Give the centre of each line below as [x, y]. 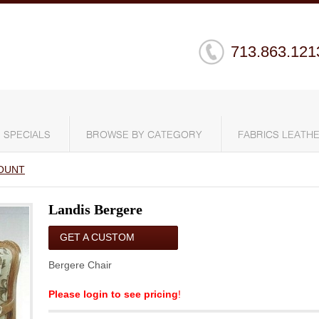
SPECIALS [27, 135]
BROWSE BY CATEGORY [144, 135]
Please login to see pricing [113, 294]
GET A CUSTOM [97, 237]
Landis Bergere [95, 209]
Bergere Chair [80, 265]
